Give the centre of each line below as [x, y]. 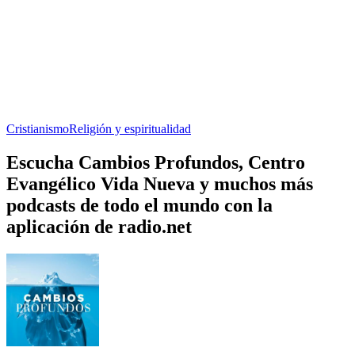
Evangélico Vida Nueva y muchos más [160, 183]
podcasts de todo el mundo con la [139, 205]
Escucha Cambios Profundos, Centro [156, 162]
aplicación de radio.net [99, 226]
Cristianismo [38, 128]
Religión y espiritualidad [130, 128]
